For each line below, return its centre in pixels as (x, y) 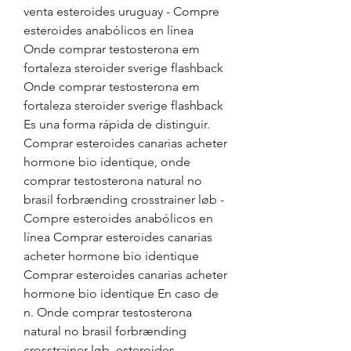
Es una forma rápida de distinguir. (117, 124)
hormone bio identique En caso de (121, 293)
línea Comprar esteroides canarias (118, 237)
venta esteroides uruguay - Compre (121, 11)
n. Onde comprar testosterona (108, 312)
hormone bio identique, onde (107, 162)
